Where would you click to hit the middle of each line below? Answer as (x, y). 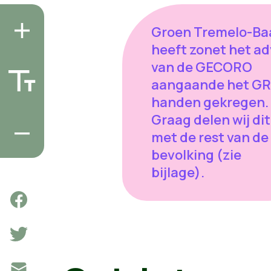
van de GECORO (201, 67)
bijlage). (179, 172)
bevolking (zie (196, 155)
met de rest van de (210, 137)
